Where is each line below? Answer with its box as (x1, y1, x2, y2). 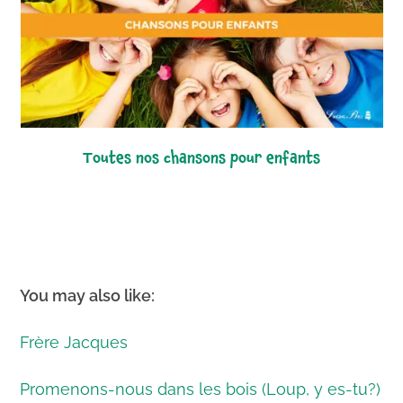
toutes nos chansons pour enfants (93, 150, 320, 168)
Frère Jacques (20, 333, 129, 353)
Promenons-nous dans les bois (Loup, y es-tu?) (20, 380, 381, 399)
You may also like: (20, 286, 156, 306)
